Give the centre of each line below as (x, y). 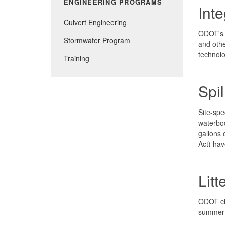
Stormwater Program (97, 40)
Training (77, 58)
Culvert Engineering (95, 22)
